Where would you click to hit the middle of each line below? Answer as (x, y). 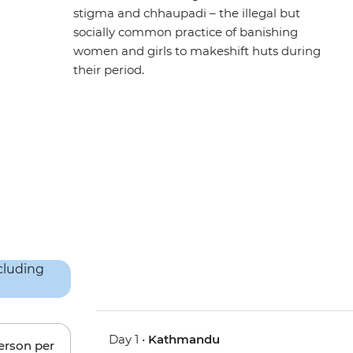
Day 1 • (129, 340)
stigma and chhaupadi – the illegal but (187, 13)
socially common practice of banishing (186, 32)
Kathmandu (184, 340)
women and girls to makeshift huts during (197, 51)
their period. (109, 70)
